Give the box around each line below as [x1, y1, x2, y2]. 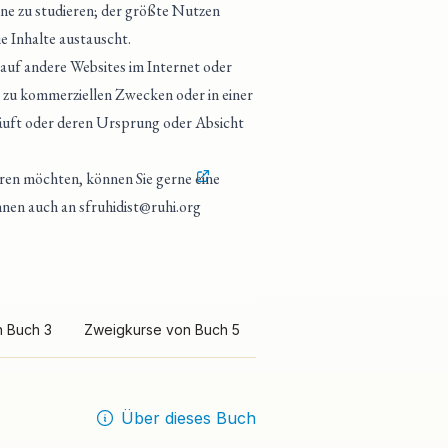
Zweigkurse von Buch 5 [84, 320, 240, 338]
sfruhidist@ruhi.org [78, 196, 201, 217]
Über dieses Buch [121, 408, 256, 428]
